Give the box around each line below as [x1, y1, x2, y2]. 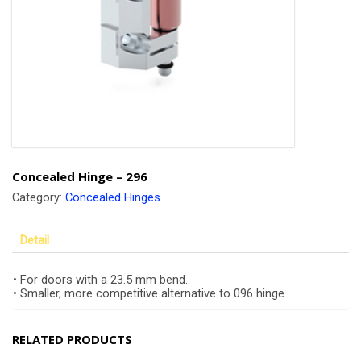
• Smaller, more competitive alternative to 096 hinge [13, 286, 284, 301]
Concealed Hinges [65, 190, 160, 205]
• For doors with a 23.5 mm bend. [13, 272, 188, 287]
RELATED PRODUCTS [12, 330, 132, 347]
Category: [12, 190, 65, 205]
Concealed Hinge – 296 [12, 168, 147, 185]
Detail [19, 233, 49, 247]
